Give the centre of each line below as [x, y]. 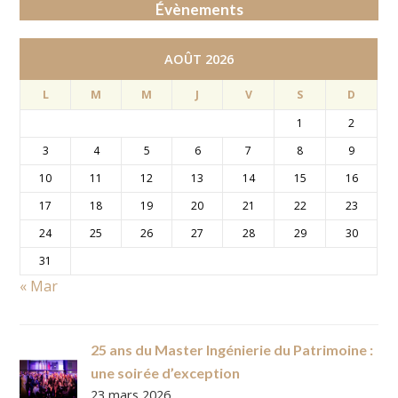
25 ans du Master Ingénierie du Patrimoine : [232, 350]
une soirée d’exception [166, 373]
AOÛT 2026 [199, 59]
